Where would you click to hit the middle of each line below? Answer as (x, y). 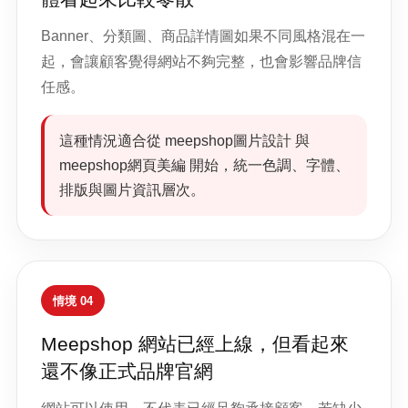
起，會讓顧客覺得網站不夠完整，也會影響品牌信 (201, 61)
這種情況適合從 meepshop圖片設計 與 (184, 141)
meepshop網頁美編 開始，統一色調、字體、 (204, 165)
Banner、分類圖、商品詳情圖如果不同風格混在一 (203, 36)
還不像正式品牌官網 (127, 371)
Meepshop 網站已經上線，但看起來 (195, 344)
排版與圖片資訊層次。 (132, 190)
